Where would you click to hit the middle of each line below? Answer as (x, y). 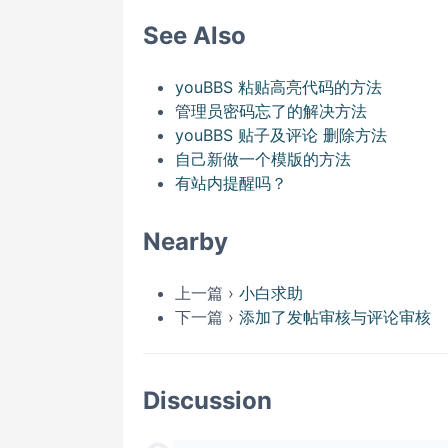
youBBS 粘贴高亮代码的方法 (278, 87)
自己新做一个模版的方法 (263, 159)
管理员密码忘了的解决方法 (271, 111)
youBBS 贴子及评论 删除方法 (281, 135)
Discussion (207, 400)
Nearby (185, 241)
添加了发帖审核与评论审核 (335, 317)
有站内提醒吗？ (231, 183)
